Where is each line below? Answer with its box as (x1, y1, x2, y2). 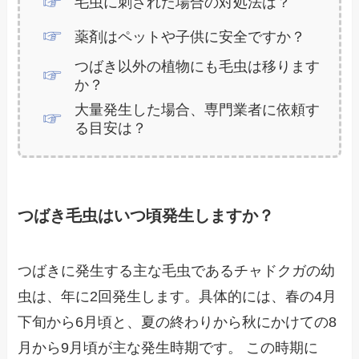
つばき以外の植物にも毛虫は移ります (74, 58, 320, 75)
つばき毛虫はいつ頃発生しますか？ (18, 206, 275, 224)
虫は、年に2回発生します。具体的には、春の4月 (18, 288, 337, 305)
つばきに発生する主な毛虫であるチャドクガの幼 (18, 263, 336, 280)
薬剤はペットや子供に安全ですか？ (74, 28, 305, 45)
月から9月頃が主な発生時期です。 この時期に (18, 340, 319, 357)
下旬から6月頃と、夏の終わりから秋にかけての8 (18, 314, 337, 331)
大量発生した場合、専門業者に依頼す (74, 102, 320, 119)
